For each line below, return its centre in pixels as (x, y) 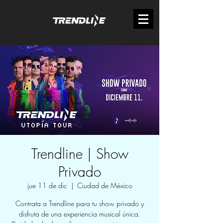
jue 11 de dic (47, 185)
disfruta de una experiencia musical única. (80, 214)
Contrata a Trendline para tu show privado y (80, 203)
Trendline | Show (80, 154)
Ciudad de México (105, 185)
